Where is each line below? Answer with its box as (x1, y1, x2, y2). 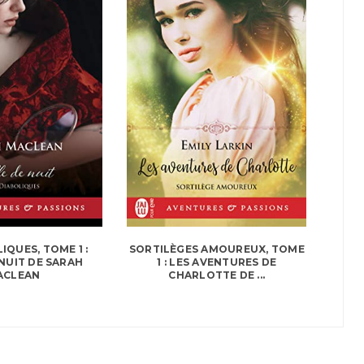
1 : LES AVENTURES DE (157, 256, 277, 269)
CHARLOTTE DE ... (168, 269, 266, 282)
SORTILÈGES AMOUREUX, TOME (128, 243, 305, 256)
